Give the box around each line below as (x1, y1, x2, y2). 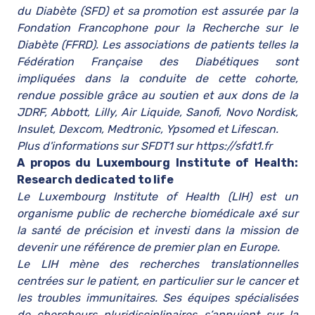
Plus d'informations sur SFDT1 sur (17, 139, 195, 153)
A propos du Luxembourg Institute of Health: (17, 156, 298, 169)
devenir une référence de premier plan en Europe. (17, 240, 280, 254)
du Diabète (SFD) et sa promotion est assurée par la (17, 4, 298, 18)
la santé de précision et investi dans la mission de (17, 224, 298, 237)
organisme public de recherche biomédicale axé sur (17, 207, 298, 220)
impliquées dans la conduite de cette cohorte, (17, 72, 298, 85)
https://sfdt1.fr (195, 139, 272, 153)
